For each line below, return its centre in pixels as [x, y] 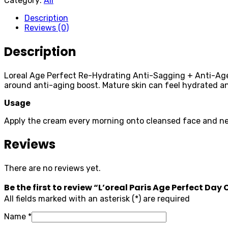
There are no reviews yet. [52, 168]
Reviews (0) [47, 27]
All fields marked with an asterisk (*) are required [97, 199]
